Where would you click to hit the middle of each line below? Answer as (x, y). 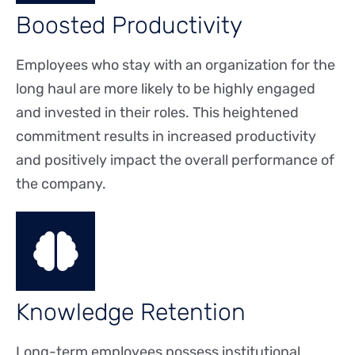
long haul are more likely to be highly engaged (166, 89)
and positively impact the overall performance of (175, 160)
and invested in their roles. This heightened (157, 113)
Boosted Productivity (129, 26)
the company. (61, 184)
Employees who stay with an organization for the (176, 65)
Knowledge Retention (131, 313)
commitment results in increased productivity (166, 137)
